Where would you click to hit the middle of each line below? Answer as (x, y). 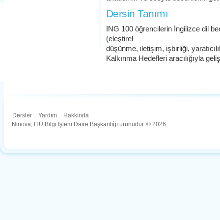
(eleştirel (120, 39)
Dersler (22, 115)
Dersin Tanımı (137, 14)
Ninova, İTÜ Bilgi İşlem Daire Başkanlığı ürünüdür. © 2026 (89, 124)
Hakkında (76, 115)
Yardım (48, 115)
